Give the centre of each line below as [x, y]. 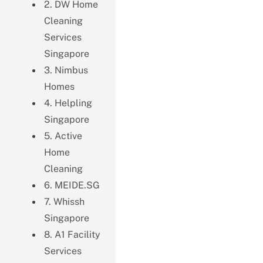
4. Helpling [68, 103]
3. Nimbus [66, 70]
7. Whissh [64, 201]
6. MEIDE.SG [72, 185]
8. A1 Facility [72, 234]
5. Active [63, 136]
